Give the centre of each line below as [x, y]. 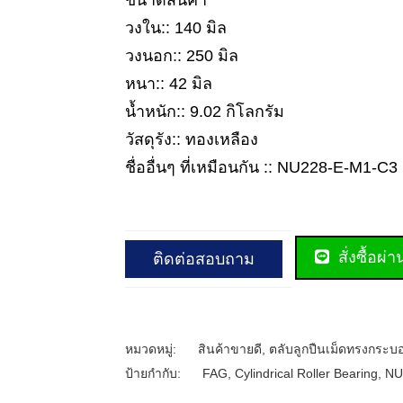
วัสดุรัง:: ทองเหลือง [192, 139]
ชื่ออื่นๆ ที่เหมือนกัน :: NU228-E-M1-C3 [261, 167]
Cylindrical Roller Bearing [306, 373]
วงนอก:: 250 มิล [182, 56]
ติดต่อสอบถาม [204, 259]
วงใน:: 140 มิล [176, 28]
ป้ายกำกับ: [155, 373]
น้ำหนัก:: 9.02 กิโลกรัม [205, 112]
